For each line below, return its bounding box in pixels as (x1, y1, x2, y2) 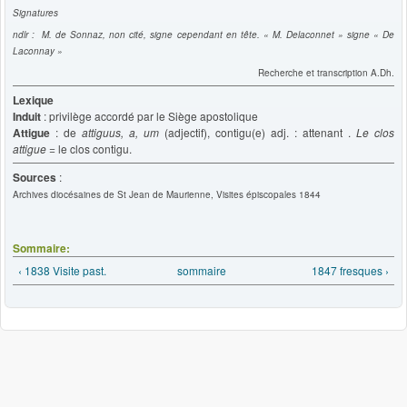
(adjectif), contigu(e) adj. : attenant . (159, 124, 356, 140)
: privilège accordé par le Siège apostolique (41, 107, 258, 124)
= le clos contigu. (46, 140, 132, 156)
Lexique (13, 91, 54, 108)
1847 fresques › (312, 262, 389, 278)
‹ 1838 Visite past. (18, 262, 106, 278)
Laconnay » (13, 44, 63, 57)
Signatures (13, 5, 58, 19)
